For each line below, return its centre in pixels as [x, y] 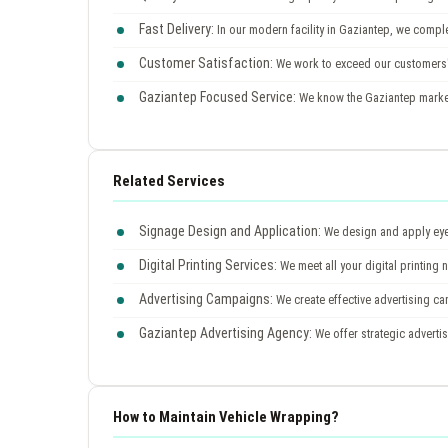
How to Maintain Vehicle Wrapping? [226, 416]
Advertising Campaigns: [206, 298]
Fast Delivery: [176, 28]
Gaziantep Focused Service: [217, 96]
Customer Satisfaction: [206, 62]
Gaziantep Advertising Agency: [225, 332]
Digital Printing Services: [208, 264]
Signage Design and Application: [230, 230]
